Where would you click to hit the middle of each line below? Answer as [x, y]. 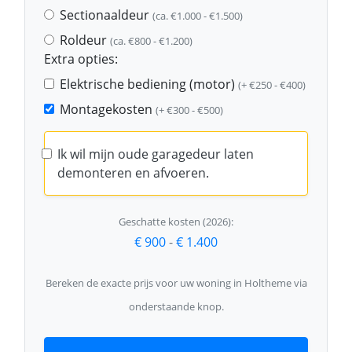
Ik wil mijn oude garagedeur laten [156, 154]
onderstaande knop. [176, 306]
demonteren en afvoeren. [133, 173]
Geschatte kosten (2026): [176, 222]
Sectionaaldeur [106, 15]
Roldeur [85, 40]
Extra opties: [81, 59]
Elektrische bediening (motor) [149, 84]
